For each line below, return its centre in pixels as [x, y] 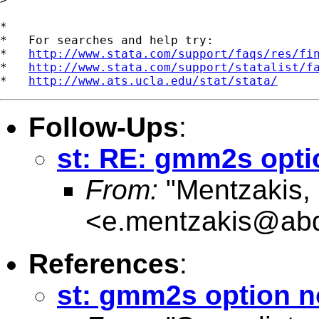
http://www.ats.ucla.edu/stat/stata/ [153, 80]
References [104, 263]
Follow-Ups [104, 127]
